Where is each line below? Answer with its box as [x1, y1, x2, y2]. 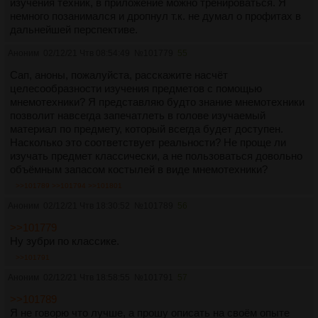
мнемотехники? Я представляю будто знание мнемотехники [10, 95, 305, 108]
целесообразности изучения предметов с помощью [10, 82, 262, 94]
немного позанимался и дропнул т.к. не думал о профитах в [10, 9, 301, 22]
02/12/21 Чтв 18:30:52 [43, 200, 130, 211]
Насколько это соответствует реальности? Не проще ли [10, 136, 286, 148]
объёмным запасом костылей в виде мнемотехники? [10, 163, 268, 175]
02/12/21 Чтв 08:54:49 [43, 48, 130, 58]
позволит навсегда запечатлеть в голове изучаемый [10, 109, 265, 121]
